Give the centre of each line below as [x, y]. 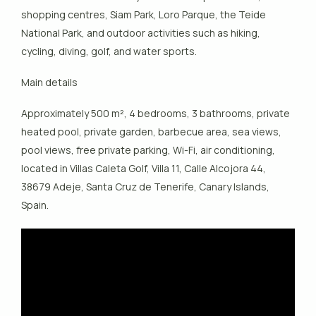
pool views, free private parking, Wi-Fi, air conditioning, [148, 150]
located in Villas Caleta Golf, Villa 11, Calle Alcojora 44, [144, 169]
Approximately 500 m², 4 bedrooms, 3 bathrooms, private [156, 114]
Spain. [35, 205]
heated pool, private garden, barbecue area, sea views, [152, 132]
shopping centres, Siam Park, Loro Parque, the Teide [144, 15]
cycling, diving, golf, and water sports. [109, 51]
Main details [50, 83]
